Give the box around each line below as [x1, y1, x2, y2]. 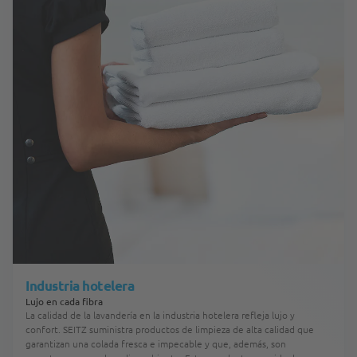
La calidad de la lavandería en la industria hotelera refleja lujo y [25, 308, 295, 321]
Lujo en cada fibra [25, 295, 103, 308]
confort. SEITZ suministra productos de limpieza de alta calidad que [25, 323, 314, 335]
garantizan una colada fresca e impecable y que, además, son [25, 337, 286, 350]
